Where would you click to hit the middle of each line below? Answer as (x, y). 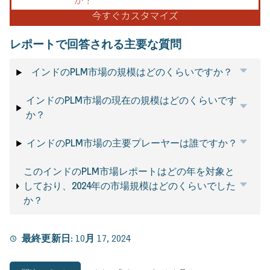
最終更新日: (49, 239)
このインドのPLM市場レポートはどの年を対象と (129, 172)
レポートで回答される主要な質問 (96, 44)
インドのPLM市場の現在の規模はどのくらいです (132, 101)
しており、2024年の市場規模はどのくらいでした (129, 186)
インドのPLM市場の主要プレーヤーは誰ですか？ (132, 143)
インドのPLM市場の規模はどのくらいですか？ (132, 72)
